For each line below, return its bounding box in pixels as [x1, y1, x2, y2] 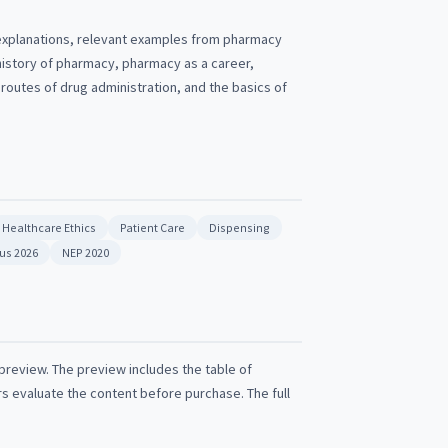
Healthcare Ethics [2, 220, 96, 235]
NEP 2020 [62, 245, 109, 260]
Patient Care [120, 220, 185, 235]
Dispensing [209, 220, 270, 235]
